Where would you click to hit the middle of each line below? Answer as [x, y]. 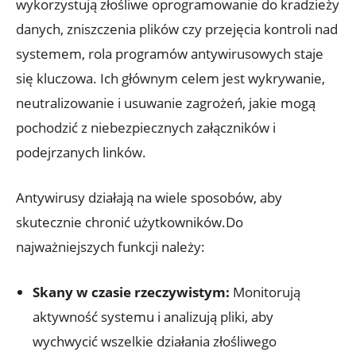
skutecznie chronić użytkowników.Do [130, 222]
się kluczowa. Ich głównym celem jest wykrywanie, [170, 79]
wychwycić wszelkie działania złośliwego [155, 342]
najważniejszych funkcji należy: [110, 247]
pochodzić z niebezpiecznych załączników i [146, 128]
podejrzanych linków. [81, 153]
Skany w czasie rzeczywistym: [131, 292]
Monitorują [265, 292]
